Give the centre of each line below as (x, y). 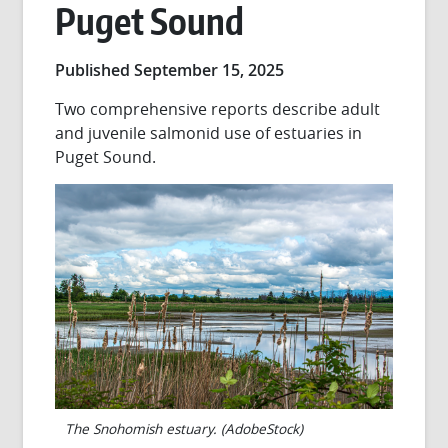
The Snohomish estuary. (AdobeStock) (184, 429)
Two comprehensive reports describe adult (218, 109)
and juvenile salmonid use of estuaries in (209, 133)
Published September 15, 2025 (170, 70)
